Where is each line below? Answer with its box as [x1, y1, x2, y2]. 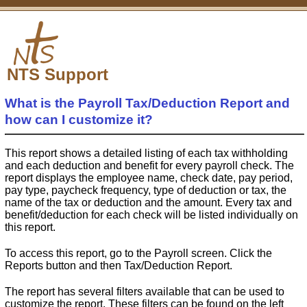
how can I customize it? [5, 112, 153, 127]
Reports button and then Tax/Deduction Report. [5, 259, 232, 271]
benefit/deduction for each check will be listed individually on [5, 208, 298, 221]
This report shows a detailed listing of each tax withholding [5, 147, 288, 159]
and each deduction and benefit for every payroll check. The [5, 159, 294, 171]
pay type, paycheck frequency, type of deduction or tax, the [5, 184, 286, 196]
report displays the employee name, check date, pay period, [5, 171, 293, 184]
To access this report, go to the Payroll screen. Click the [5, 247, 272, 259]
